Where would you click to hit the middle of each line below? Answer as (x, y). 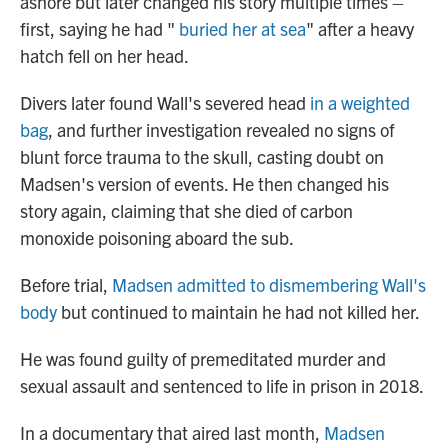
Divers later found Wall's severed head (165, 103)
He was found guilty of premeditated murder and (203, 359)
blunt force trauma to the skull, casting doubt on (202, 157)
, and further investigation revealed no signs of (221, 130)
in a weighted (360, 103)
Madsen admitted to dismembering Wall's (269, 285)
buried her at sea (242, 29)
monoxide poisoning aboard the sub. (157, 238)
